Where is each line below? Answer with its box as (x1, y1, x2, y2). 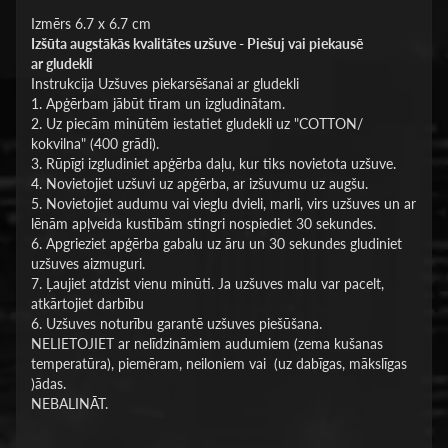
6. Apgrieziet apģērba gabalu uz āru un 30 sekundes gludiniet (30, 235, 402, 252)
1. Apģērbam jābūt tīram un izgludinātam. (30, 95, 285, 112)
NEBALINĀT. (30, 395, 108, 412)
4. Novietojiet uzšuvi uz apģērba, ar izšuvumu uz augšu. (30, 175, 368, 192)
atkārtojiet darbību (30, 295, 144, 312)
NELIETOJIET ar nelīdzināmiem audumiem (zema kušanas (30, 335, 383, 352)
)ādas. (30, 375, 70, 392)
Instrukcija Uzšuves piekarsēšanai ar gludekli (30, 75, 299, 92)
